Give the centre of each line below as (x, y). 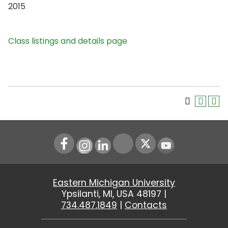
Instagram (105, 143)
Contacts (146, 205)
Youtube (182, 143)
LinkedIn (118, 143)
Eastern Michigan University (114, 182)
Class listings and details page (68, 41)
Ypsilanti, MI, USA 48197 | (114, 194)
